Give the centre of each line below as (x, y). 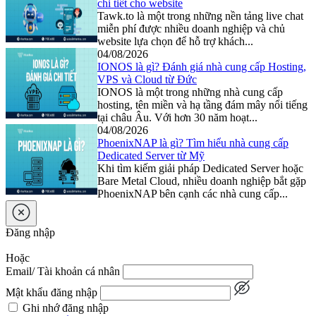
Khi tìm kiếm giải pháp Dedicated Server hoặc (200, 168)
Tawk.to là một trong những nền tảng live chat (200, 16)
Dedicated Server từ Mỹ (151, 155)
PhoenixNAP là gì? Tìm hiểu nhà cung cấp (193, 142)
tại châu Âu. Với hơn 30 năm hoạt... (177, 117)
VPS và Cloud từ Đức (147, 79)
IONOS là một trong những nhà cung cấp (190, 92)
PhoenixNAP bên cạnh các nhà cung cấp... (193, 193)
